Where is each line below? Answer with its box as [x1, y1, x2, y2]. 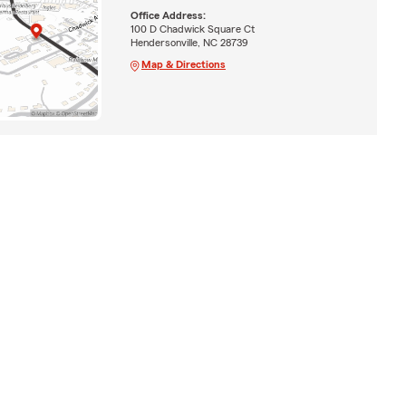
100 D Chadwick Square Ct [130, 23, 255, 34]
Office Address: [130, 9, 206, 21]
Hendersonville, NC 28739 [130, 36, 248, 48]
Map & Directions [140, 58, 226, 70]
